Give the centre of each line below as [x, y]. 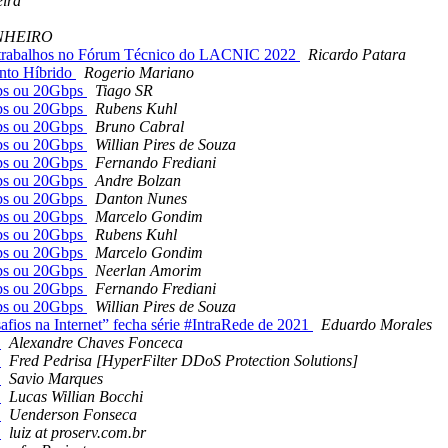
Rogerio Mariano [139, 73]
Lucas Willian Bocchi [76, 397]
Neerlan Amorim [148, 271]
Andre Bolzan [138, 181]
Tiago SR [124, 91]
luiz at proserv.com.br [77, 433]
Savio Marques [56, 379]
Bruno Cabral [139, 127]
